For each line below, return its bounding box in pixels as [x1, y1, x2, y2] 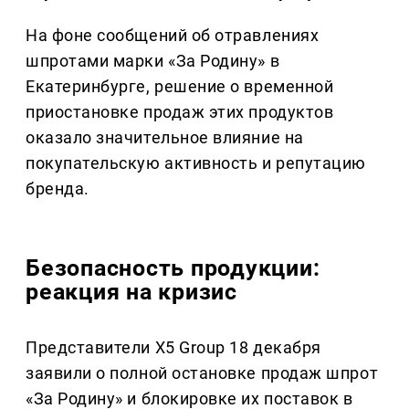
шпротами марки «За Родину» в [26, 51, 280, 71]
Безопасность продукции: [26, 255, 320, 282]
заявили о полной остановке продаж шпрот [26, 362, 379, 383]
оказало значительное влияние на [26, 128, 304, 148]
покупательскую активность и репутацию [26, 153, 366, 173]
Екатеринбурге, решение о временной [26, 77, 334, 97]
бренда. [26, 179, 89, 199]
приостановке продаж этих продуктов [26, 102, 334, 122]
